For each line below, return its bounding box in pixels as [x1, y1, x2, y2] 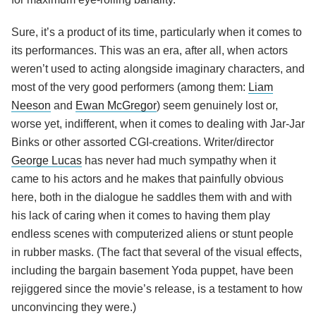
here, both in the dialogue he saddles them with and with [11, 191, 292, 204]
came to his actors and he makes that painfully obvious [11, 173, 284, 186]
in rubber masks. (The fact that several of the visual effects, [11, 246, 302, 259]
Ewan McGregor [75, 99, 157, 112]
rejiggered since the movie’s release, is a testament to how [11, 283, 303, 296]
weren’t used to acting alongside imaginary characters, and [11, 63, 305, 75]
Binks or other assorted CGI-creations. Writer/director [11, 136, 274, 149]
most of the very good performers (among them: [11, 81, 248, 94]
